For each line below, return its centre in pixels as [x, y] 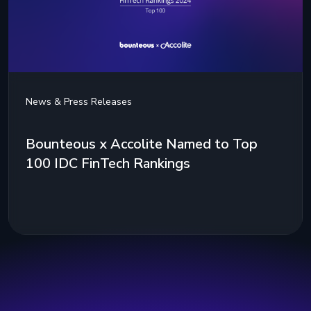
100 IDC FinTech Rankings [108, 164]
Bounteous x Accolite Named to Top [142, 144]
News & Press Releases [79, 102]
